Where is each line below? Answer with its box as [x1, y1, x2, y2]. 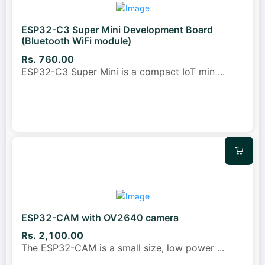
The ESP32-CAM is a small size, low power [21, 242, 217, 254]
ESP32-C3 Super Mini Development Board [21, 24, 213, 36]
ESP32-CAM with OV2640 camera [21, 211, 179, 224]
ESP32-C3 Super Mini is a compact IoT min [21, 65, 218, 77]
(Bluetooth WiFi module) [21, 35, 131, 47]
